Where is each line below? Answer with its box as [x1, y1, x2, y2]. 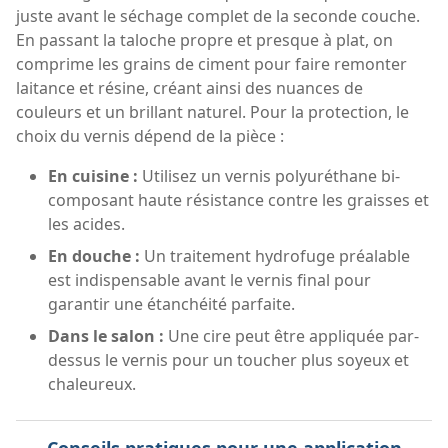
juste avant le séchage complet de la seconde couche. [16, 4, 420, 27]
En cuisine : [48, 164, 138, 187]
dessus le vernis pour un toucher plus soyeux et [48, 348, 409, 371]
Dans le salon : [48, 324, 164, 347]
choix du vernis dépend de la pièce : [16, 124, 284, 147]
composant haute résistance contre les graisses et [48, 188, 429, 211]
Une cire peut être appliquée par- [164, 324, 419, 347]
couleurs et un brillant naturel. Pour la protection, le [16, 100, 409, 123]
